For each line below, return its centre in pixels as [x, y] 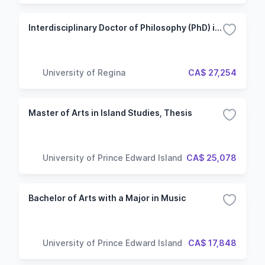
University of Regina [84, 72]
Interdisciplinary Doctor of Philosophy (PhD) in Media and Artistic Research [218, 28]
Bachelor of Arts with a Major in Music [107, 198]
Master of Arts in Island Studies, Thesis [110, 113]
